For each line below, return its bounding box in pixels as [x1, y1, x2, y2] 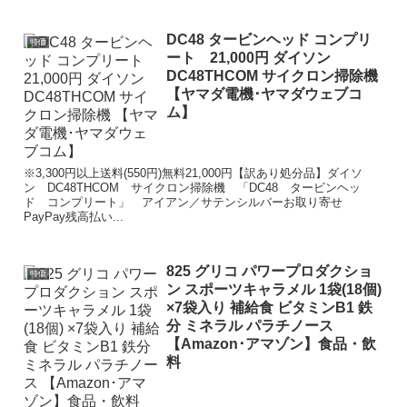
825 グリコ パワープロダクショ [165, 263, 372, 279]
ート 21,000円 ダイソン [165, 49, 331, 65]
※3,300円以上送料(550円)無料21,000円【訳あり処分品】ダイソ [24, 165, 363, 180]
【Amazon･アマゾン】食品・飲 [165, 335, 376, 352]
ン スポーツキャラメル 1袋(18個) [165, 281, 382, 297]
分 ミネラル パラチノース [165, 317, 333, 333]
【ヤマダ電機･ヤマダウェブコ [165, 85, 362, 102]
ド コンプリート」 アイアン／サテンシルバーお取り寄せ [24, 194, 343, 209]
